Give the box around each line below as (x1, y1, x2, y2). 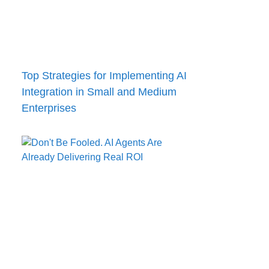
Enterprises (22, 101, 76, 114)
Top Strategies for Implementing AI (22, 69, 187, 82)
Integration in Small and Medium (22, 85, 177, 98)
